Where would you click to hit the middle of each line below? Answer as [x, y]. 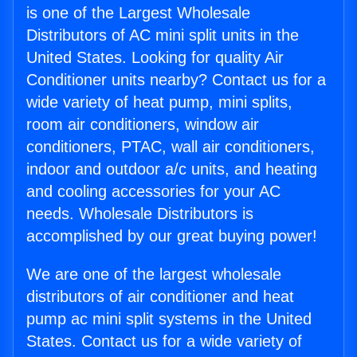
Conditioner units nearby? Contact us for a [176, 80]
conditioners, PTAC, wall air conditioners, [171, 147]
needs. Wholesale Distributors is [140, 214]
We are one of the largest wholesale [154, 275]
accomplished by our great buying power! [172, 236]
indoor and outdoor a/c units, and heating [172, 169]
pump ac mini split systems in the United [169, 319]
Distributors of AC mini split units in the [163, 35]
